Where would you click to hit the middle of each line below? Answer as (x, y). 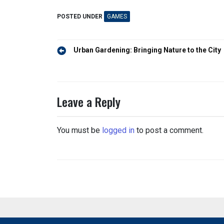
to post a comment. (169, 130)
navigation (81, 65)
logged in (118, 130)
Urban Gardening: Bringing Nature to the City (147, 50)
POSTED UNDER (80, 16)
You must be (79, 130)
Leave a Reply (89, 101)
